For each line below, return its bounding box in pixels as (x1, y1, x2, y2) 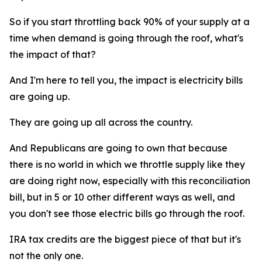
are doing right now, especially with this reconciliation (9, 175, 250, 187)
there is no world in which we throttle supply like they (9, 158, 245, 170)
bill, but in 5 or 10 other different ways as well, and (9, 191, 235, 203)
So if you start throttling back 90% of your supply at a (9, 16, 250, 27)
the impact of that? (9, 49, 96, 60)
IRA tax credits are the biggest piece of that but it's (9, 233, 241, 245)
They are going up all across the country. (9, 116, 192, 128)
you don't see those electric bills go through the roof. (9, 208, 244, 219)
